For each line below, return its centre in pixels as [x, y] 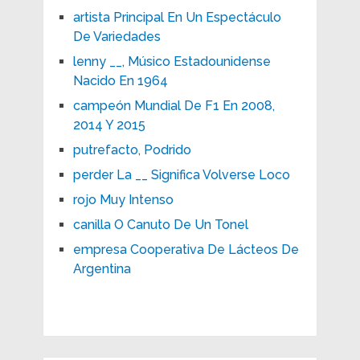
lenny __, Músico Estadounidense [172, 61]
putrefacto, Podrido [132, 149]
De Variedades [117, 36]
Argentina [102, 268]
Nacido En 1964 [120, 80]
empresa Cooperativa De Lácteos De [186, 249]
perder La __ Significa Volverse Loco [181, 174]
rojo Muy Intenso [123, 199]
